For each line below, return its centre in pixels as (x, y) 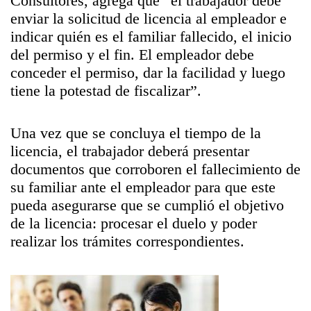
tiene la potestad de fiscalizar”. (106, 91)
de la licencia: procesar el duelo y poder (134, 223)
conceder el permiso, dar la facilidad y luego (148, 73)
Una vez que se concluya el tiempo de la (136, 133)
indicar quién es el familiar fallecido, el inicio (151, 36)
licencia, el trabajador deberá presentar (130, 151)
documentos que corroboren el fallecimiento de (155, 169)
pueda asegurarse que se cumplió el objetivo (147, 205)
